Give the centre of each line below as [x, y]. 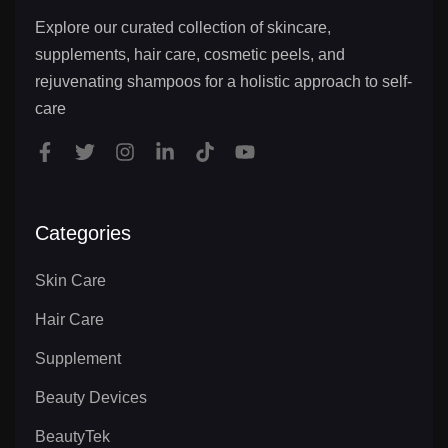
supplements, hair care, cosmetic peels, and [190, 54]
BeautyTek [72, 436]
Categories [83, 232]
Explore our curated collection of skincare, [183, 27]
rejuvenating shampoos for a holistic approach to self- [223, 81]
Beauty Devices [91, 397]
